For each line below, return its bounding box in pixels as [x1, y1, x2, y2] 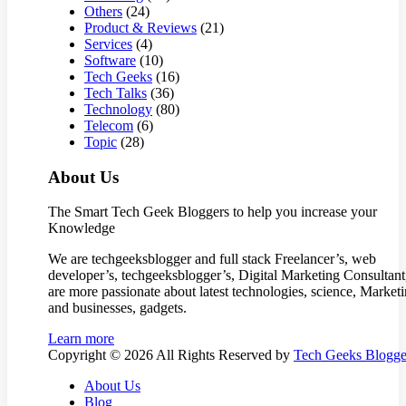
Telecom [84, 117, 133, 133]
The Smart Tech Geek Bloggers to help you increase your [48, 204, 377, 220]
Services [84, 35, 132, 52]
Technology [84, 101, 152, 117]
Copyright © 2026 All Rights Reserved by [48, 347, 294, 363]
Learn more [48, 331, 114, 347]
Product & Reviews [84, 19, 197, 35]
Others [84, 3, 122, 19]
